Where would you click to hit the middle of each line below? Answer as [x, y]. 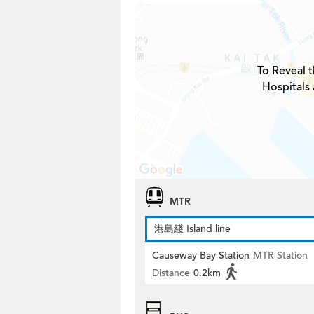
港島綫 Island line [192, 229]
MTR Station [280, 255]
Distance [171, 273]
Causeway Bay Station [201, 255]
